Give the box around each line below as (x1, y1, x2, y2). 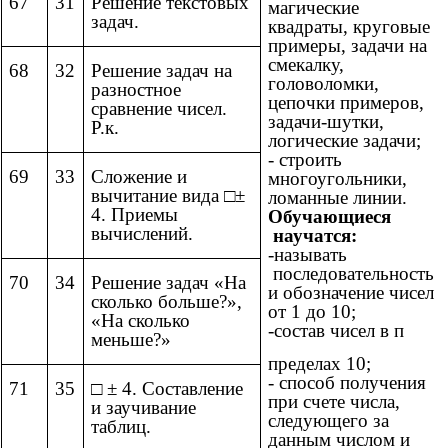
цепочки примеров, (268, 91, 424, 113)
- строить (268, 148, 342, 170)
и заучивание (91, 397, 196, 419)
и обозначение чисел (268, 281, 434, 303)
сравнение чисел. (91, 98, 227, 120)
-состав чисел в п (268, 319, 404, 341)
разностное (91, 79, 181, 101)
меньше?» (91, 329, 171, 351)
